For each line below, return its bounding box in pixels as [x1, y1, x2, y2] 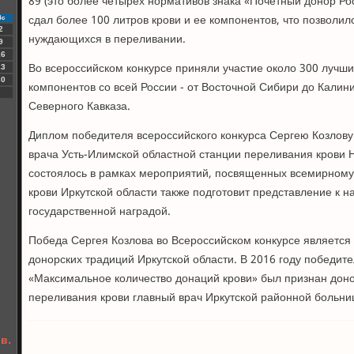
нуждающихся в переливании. [28, 30, 186, 49]
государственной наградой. [28, 202, 171, 221]
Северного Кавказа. [28, 97, 130, 116]
